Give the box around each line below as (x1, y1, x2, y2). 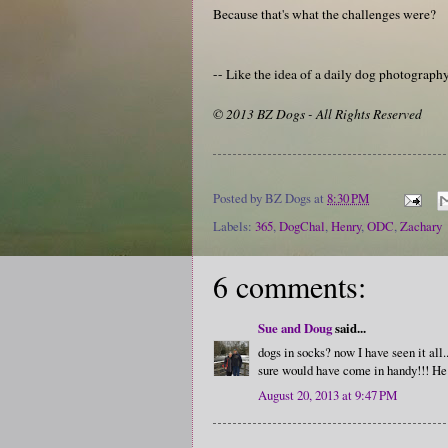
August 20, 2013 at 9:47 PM (258, 385, 397, 404)
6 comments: (213, 266, 366, 307)
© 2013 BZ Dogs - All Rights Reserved (213, 104, 422, 123)
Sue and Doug (258, 318, 332, 337)
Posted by (213, 189, 265, 208)
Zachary (400, 217, 442, 236)
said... (332, 318, 366, 337)
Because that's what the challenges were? (213, 4, 436, 23)
